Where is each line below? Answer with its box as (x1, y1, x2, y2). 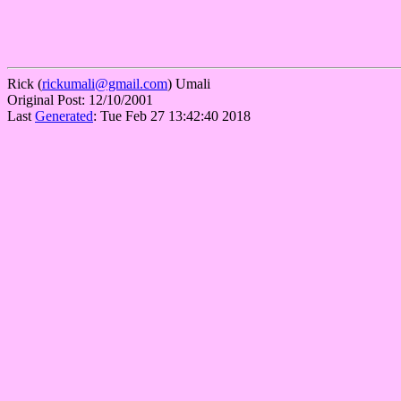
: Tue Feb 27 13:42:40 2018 (93, 107, 251, 124)
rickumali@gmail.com (42, 75, 167, 91)
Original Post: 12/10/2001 (7, 91, 153, 107)
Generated (35, 107, 93, 124)
